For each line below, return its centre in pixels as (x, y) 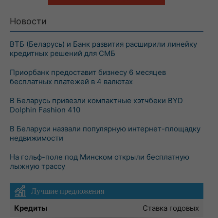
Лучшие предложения (68, 191)
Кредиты (31, 208)
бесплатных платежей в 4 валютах (71, 82)
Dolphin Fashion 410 (45, 110)
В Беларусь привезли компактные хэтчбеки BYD (96, 100)
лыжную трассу (37, 166)
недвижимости (36, 138)
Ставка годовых (171, 208)
